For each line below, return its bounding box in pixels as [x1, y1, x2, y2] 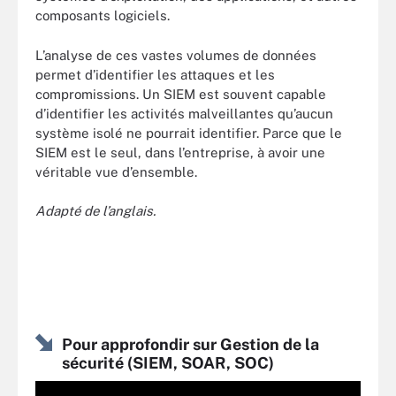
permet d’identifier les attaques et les [35, 66, 275, 82]
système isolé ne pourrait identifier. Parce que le [35, 125, 342, 141]
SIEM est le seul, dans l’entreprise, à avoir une [35, 144, 325, 160]
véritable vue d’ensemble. [35, 164, 197, 179]
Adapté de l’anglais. [35, 203, 156, 219]
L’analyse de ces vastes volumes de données [35, 47, 316, 63]
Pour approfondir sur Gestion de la [62, 334, 319, 354]
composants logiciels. [35, 8, 170, 24]
